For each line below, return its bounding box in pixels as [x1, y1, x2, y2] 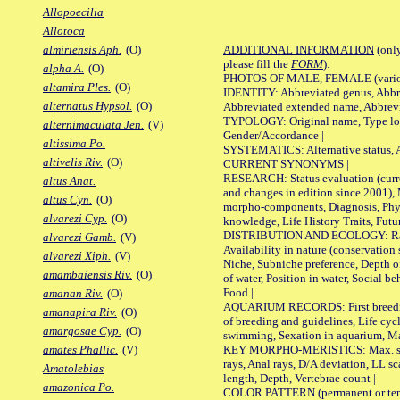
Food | [223, 285, 254, 299]
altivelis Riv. [43, 155, 103, 170]
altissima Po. [43, 137, 105, 151]
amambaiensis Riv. [43, 268, 132, 282]
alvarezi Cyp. [43, 212, 107, 226]
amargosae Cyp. [43, 324, 121, 338]
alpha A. [43, 62, 84, 76]
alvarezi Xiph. [43, 249, 111, 263]
